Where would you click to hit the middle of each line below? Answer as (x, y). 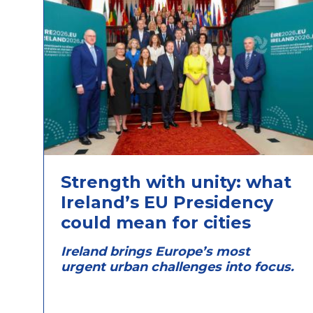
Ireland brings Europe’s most (155, 251)
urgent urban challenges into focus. (177, 267)
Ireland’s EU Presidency (167, 202)
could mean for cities (156, 222)
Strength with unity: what (176, 182)
